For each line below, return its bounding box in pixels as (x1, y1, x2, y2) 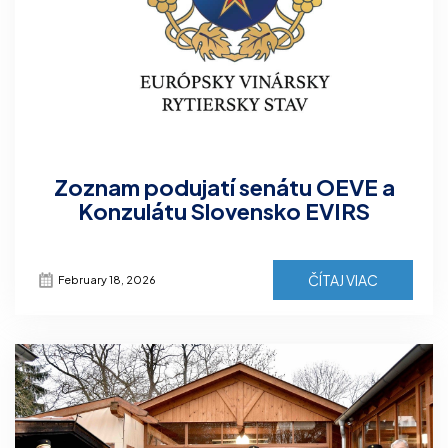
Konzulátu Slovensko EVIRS (78, 196, 370, 225)
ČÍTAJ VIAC (308, 270, 378, 289)
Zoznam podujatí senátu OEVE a (53, 172, 395, 201)
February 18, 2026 (58, 272, 156, 286)
